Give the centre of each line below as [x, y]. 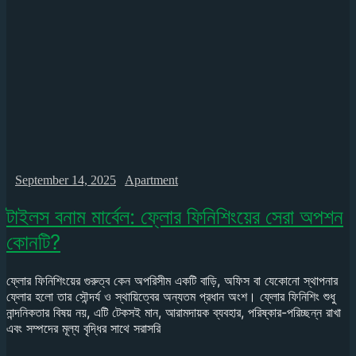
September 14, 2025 [66, 180]
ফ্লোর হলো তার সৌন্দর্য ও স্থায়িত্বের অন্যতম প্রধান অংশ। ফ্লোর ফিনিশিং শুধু [171, 296]
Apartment [151, 180]
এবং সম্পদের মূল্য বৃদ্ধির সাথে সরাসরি [83, 328]
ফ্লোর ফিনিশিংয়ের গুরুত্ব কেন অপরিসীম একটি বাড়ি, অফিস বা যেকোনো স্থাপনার [172, 280]
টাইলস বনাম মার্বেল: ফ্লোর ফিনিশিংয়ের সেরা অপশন [175, 217]
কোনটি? [33, 242]
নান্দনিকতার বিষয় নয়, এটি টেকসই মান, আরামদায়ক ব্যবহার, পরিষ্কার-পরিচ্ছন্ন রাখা [174, 312]
